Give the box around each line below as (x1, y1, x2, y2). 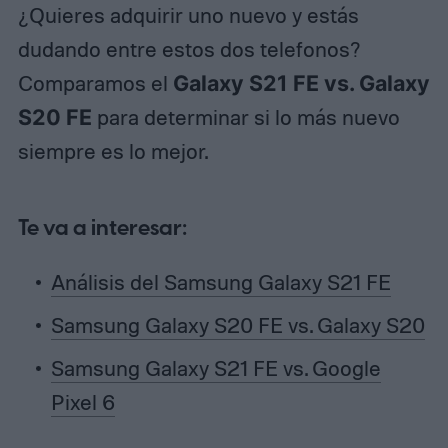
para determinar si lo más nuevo (91, 104, 400, 131)
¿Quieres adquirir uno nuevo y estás (17, 2, 359, 29)
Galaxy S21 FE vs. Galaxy (172, 70, 430, 97)
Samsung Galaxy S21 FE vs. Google (50, 354, 381, 381)
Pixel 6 (50, 388, 115, 415)
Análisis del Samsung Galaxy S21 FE (50, 268, 391, 295)
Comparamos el (17, 70, 173, 97)
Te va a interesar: (17, 212, 187, 244)
